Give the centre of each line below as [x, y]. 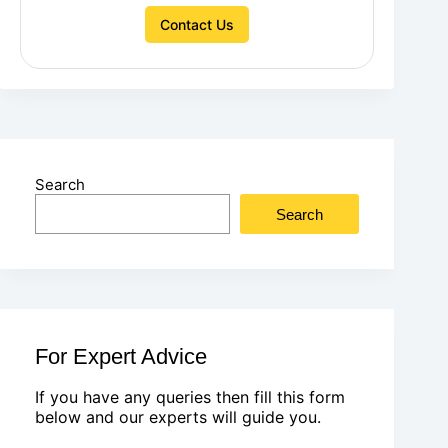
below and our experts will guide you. [178, 417]
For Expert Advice [121, 357]
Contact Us [197, 25]
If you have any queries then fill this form [190, 397]
